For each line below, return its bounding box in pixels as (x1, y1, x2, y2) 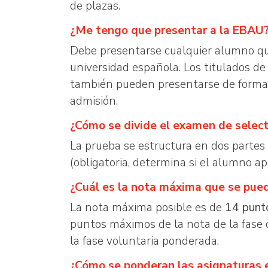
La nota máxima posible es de (70, 200, 225, 215)
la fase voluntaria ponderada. (70, 233, 219, 249)
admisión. (70, 93, 118, 109)
